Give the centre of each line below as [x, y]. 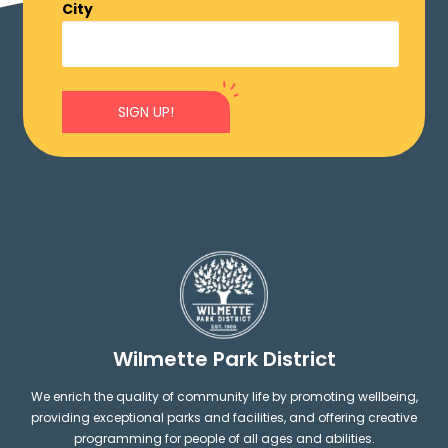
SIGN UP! [146, 112]
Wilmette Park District [224, 359]
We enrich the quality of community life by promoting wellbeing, [224, 396]
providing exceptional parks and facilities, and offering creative [224, 417]
